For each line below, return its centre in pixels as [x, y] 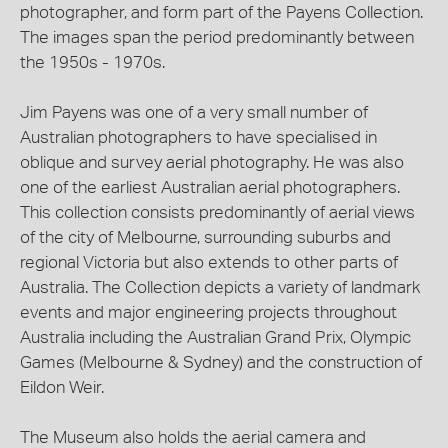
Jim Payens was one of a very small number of [194, 113]
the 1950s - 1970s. [92, 63]
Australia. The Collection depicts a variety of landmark [220, 288]
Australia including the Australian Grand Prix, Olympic [215, 338]
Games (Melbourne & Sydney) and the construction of [221, 363]
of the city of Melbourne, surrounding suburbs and [205, 238]
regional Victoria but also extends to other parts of [209, 263]
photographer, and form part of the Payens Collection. [221, 13]
